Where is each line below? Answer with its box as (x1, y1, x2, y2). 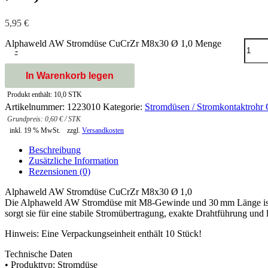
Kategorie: (103, 101, 145, 112)
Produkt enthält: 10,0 (7, 90, 68, 99)
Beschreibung (29, 144, 81, 155)
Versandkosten (82, 126, 124, 135)
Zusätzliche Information (29, 155, 118, 166)
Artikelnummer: (5, 101, 67, 112)
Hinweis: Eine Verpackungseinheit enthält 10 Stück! (5, 228, 202, 239)
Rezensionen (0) (29, 166, 90, 176)
